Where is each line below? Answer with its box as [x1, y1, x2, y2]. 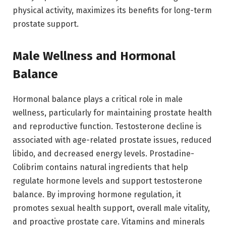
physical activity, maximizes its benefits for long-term [13, 6, 212, 16]
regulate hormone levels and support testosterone [13, 176, 202, 186]
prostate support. [13, 19, 79, 29]
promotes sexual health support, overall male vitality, [13, 203, 210, 213]
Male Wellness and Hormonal [13, 49, 176, 64]
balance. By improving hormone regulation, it [13, 190, 181, 200]
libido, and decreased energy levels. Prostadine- [13, 149, 194, 159]
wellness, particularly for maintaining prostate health [13, 108, 212, 118]
